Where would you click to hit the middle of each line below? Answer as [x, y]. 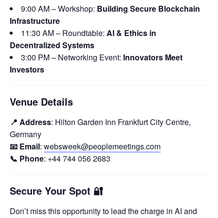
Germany [26, 134]
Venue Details [41, 101]
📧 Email [25, 146]
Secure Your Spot [50, 191]
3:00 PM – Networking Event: [72, 57]
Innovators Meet [153, 57]
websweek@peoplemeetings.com [102, 146]
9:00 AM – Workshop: [59, 8]
